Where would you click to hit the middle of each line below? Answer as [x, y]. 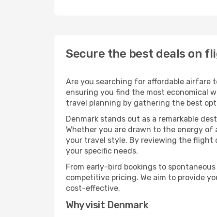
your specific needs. [102, 151]
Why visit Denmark [107, 205]
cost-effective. [93, 188]
